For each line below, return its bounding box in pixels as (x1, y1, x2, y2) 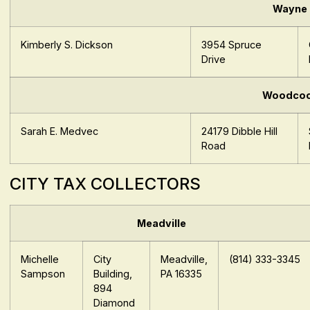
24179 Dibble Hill (201, 125, 278, 138)
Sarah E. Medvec (21, 125, 99, 138)
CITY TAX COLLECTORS (10, 174, 201, 194)
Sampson (21, 268, 66, 280)
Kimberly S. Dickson (21, 39, 113, 51)
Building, (93, 268, 133, 280)
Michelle (21, 253, 60, 266)
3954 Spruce (201, 39, 262, 51)
